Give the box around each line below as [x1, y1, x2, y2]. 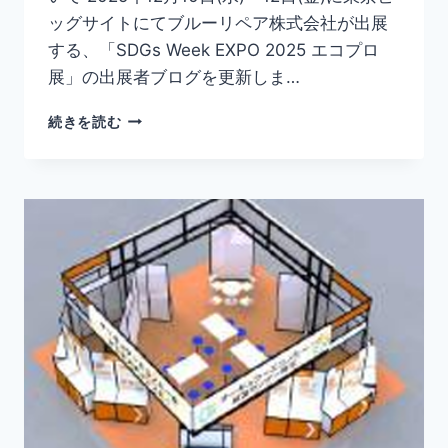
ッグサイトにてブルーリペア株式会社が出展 [48, 12, 388, 33]
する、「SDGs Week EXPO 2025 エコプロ [48, 39, 379, 60]
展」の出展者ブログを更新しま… [48, 66, 300, 87]
